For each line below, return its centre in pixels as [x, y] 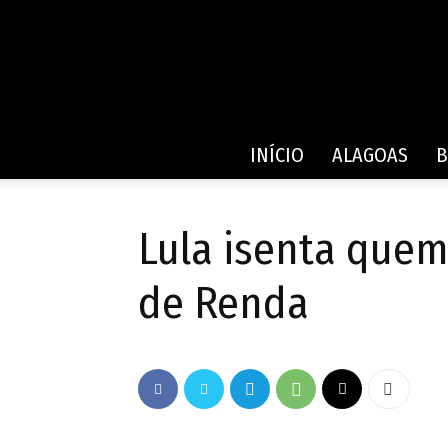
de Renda [223, 303]
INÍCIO [276, 155]
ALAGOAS [369, 155]
